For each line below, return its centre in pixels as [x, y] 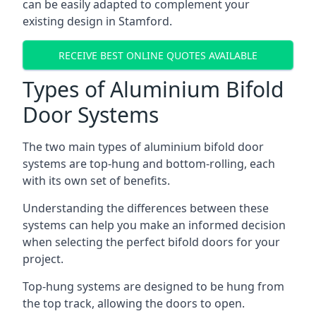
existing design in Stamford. [97, 21]
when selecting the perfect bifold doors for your [151, 242]
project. [43, 259]
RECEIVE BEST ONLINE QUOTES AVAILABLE [158, 55]
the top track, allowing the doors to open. [134, 303]
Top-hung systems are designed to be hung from [153, 286]
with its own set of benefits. [96, 181]
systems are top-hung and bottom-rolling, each [149, 164]
